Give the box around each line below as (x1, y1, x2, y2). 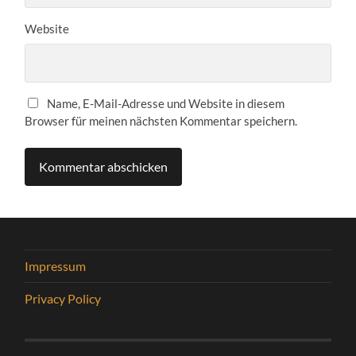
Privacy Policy (25, 290, 102, 306)
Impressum (25, 257, 87, 273)
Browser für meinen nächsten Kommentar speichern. (25, 114, 298, 129)
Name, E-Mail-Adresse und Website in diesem (47, 96, 285, 111)
